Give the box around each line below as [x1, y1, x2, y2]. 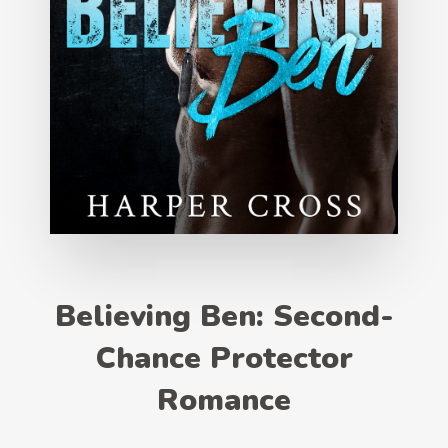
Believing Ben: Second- [54, 295, 394, 337]
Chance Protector [95, 337, 353, 379]
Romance [157, 379, 291, 421]
